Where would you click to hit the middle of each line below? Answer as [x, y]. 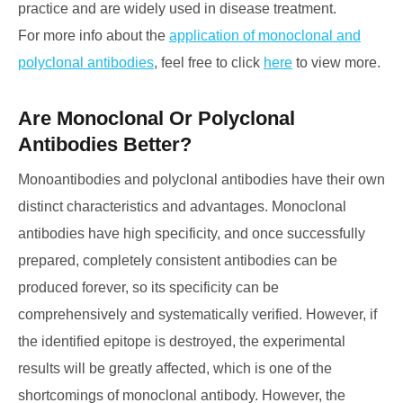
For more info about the [94, 36]
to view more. [336, 63]
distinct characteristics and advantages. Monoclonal [182, 206]
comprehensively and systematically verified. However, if [197, 314]
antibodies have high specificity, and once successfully [192, 233]
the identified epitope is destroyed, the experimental [182, 341]
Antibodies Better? [105, 144]
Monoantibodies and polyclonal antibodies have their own [201, 179]
